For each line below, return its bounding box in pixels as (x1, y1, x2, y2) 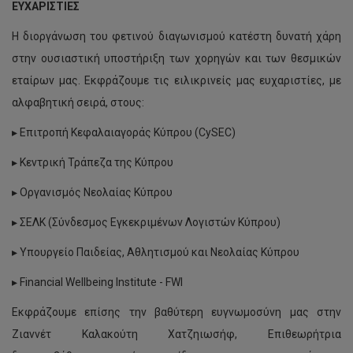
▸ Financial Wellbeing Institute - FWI (12, 276, 183, 288)
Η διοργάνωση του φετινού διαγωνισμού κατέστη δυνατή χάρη (12, 30, 341, 43)
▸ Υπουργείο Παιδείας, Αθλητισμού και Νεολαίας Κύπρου (12, 246, 299, 258)
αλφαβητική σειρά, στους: (12, 96, 144, 109)
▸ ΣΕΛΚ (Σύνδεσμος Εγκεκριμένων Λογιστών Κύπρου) (12, 216, 281, 229)
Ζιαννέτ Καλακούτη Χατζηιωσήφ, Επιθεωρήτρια (12, 328, 341, 340)
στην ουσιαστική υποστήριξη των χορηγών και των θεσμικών (12, 52, 341, 65)
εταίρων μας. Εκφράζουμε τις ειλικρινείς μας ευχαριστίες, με (12, 74, 341, 87)
